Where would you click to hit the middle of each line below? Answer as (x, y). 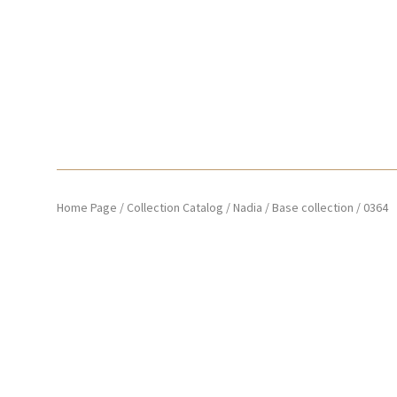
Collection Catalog (175, 207)
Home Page (87, 207)
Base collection (313, 207)
